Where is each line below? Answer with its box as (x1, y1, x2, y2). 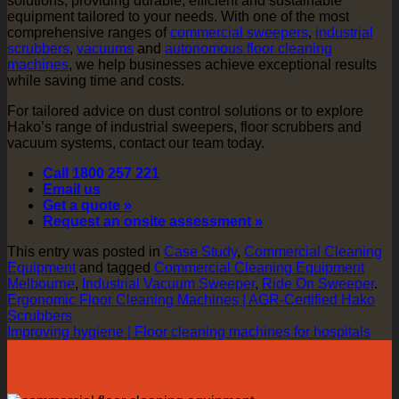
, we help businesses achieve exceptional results (69, 57, 377, 73)
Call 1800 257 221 (43, 166, 159, 182)
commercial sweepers (170, 25, 308, 41)
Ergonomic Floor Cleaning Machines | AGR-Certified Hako (7, 292, 375, 308)
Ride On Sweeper (262, 276, 374, 292)
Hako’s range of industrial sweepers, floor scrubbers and (7, 119, 362, 135)
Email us (43, 182, 101, 198)
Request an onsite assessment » (43, 214, 263, 230)
